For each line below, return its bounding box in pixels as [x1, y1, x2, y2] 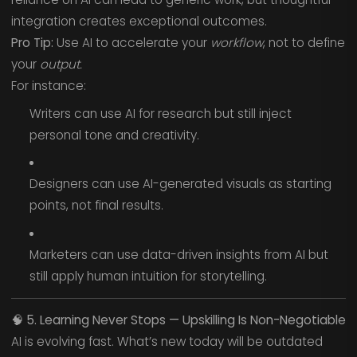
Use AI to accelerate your [53, 34, 210, 52]
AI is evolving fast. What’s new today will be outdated [10, 333, 323, 351]
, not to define [262, 34, 345, 52]
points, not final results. [29, 197, 163, 214]
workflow [210, 34, 263, 52]
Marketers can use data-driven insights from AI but [29, 246, 328, 264]
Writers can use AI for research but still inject [29, 104, 292, 122]
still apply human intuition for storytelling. [29, 268, 267, 285]
